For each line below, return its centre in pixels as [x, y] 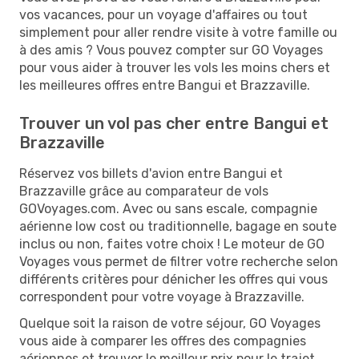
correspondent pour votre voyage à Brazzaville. [162, 296]
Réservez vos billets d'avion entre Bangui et [151, 173]
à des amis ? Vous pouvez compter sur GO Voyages [171, 50]
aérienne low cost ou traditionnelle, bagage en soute [178, 226]
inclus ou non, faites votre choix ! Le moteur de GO [172, 244]
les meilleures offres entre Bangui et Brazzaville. [165, 85]
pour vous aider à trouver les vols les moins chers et [175, 67]
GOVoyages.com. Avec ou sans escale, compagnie [168, 208]
